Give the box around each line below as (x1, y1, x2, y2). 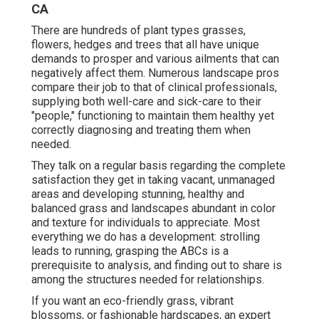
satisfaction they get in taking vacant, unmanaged (31, 173, 275, 187)
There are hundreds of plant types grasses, (31, 23, 246, 38)
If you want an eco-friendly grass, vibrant (31, 294, 234, 308)
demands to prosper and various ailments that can (31, 52, 279, 66)
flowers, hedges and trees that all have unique (31, 38, 259, 52)
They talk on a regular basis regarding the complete (31, 159, 286, 173)
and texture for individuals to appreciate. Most (31, 216, 260, 230)
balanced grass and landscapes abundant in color (31, 202, 276, 216)
